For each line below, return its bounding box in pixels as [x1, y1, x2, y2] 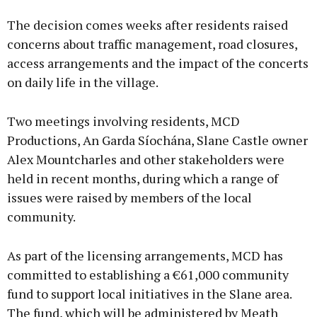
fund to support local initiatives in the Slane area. [7, 285, 292, 303]
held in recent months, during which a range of [7, 170, 278, 188]
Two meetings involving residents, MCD [7, 113, 240, 130]
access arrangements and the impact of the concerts [7, 54, 309, 72]
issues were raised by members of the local [7, 189, 252, 207]
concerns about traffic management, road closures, [7, 35, 297, 53]
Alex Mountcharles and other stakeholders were [7, 151, 284, 168]
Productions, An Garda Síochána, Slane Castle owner [7, 132, 308, 149]
